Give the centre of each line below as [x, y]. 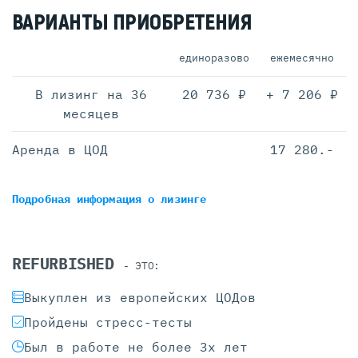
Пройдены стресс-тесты [108, 322]
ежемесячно [302, 58]
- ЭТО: [141, 265]
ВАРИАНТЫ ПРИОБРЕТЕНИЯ [132, 23]
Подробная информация [80, 199]
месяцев [91, 113]
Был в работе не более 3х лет [136, 346]
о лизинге [177, 199]
